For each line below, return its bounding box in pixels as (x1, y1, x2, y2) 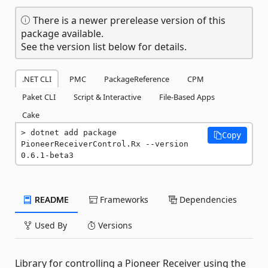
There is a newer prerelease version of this (31, 14, 226, 27)
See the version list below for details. (21, 40, 187, 53)
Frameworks (98, 194, 148, 205)
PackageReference (104, 74, 169, 84)
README (32, 194, 69, 205)
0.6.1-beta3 (21, 151, 74, 160)
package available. (21, 27, 103, 40)
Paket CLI (22, 92, 56, 102)
